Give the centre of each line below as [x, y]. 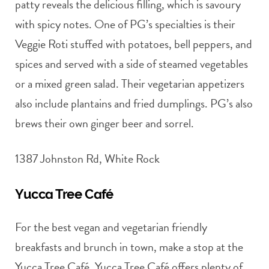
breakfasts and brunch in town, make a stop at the [129, 246]
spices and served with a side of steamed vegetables [131, 63]
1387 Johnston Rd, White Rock [87, 158]
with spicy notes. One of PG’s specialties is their [125, 24]
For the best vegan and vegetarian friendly [111, 227]
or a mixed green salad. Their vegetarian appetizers [130, 83]
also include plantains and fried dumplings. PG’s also [134, 103]
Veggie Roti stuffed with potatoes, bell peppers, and [134, 44]
